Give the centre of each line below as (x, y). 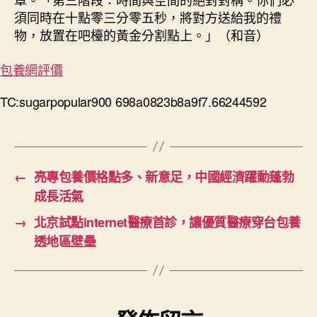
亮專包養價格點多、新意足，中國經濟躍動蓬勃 (164, 177)
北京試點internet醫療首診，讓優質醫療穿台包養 (167, 222)
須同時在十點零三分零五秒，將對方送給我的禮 (148, 17)
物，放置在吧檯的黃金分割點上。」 (116, 35)
